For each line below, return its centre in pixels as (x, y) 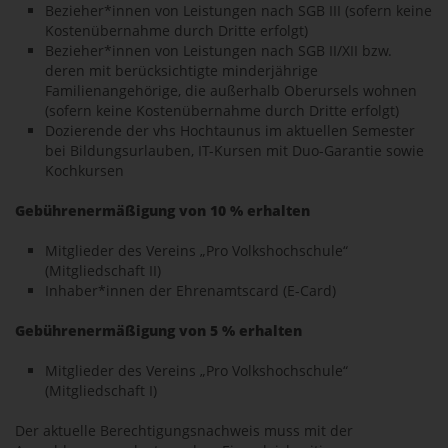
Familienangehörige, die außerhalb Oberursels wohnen (231, 90)
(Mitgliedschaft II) (103, 270)
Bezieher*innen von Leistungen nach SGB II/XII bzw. (218, 50)
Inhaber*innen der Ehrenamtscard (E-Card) (190, 290)
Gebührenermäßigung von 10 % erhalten (162, 210)
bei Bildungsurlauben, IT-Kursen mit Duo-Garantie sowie (234, 150)
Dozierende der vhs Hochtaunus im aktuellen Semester (230, 130)
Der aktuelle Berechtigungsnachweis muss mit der (184, 430)
